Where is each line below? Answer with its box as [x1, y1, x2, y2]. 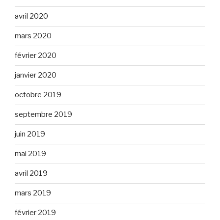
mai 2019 [15, 149, 46, 158]
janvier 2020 [15, 71, 56, 80]
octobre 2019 [15, 90, 61, 99]
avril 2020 [15, 12, 48, 21]
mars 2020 [15, 31, 52, 40]
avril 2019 [15, 169, 48, 178]
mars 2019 [15, 189, 51, 197]
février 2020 [15, 51, 56, 60]
